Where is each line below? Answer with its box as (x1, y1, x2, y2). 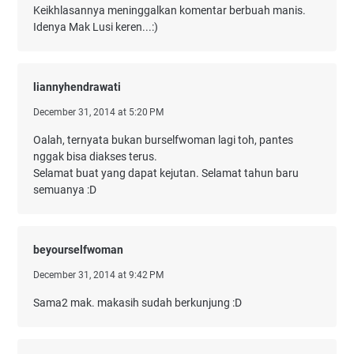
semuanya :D (33, 183, 96, 196)
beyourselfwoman (33, 243, 123, 256)
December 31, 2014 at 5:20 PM (33, 107, 164, 118)
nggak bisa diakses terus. (33, 150, 157, 163)
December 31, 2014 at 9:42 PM (33, 269, 164, 281)
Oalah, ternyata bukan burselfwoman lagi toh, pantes (33, 134, 293, 146)
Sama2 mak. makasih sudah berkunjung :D (33, 296, 242, 309)
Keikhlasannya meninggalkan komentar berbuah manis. (33, 4, 306, 17)
